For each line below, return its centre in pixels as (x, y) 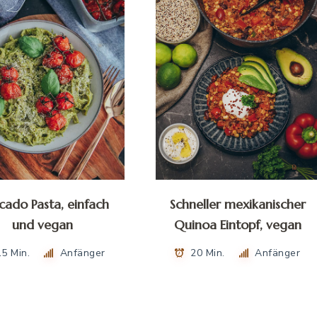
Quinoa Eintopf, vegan (237, 225)
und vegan (43, 225)
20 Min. (208, 253)
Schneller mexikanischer (237, 204)
